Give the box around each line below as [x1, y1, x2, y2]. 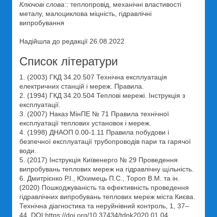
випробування [19, 19, 64, 27]
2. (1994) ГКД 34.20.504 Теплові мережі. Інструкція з [19, 92, 185, 99]
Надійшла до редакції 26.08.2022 [19, 37, 124, 45]
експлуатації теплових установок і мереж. [19, 119, 151, 127]
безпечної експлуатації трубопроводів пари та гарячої [19, 138, 191, 145]
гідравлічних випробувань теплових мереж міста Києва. [19, 193, 195, 201]
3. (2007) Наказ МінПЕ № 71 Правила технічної [19, 110, 169, 118]
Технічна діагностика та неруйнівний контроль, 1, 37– [19, 202, 189, 210]
